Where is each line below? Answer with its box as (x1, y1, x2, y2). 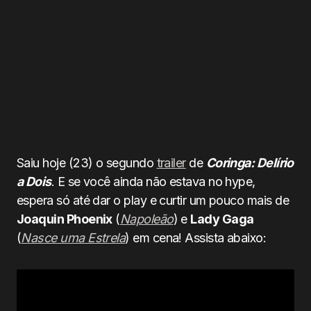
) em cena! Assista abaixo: (125, 230, 267, 245)
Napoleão (119, 212, 174, 226)
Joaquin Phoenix (17, 212, 112, 226)
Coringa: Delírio (205, 155, 294, 170)
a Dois (17, 174, 51, 189)
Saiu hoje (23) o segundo (17, 155, 157, 170)
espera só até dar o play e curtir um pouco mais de (17, 193, 289, 208)
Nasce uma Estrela (21, 230, 126, 245)
